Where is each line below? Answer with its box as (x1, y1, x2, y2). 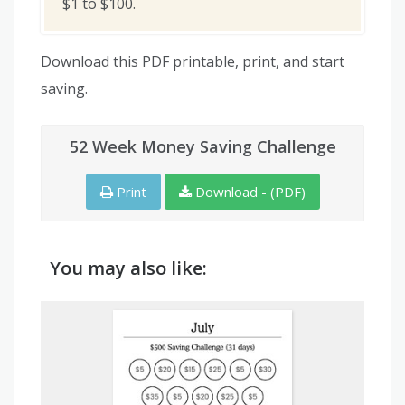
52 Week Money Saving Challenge (69, 135, 336, 157)
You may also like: (50, 255, 207, 280)
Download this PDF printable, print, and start (41, 51, 344, 71)
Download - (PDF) (191, 182, 306, 201)
